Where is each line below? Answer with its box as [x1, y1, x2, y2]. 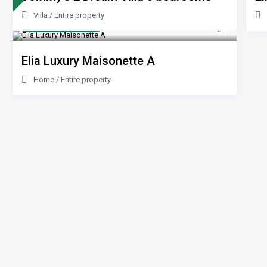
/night [73, 21, 95, 29]
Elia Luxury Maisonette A [21, 54, 155, 68]
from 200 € [27, 19, 74, 30]
